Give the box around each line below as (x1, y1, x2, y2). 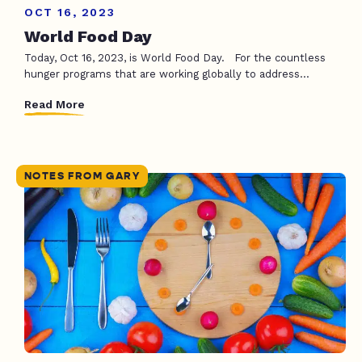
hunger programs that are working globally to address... (24, 67, 309, 80)
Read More (24, 98, 85, 112)
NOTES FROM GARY (24, 169, 140, 183)
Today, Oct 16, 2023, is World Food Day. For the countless (24, 51, 326, 64)
